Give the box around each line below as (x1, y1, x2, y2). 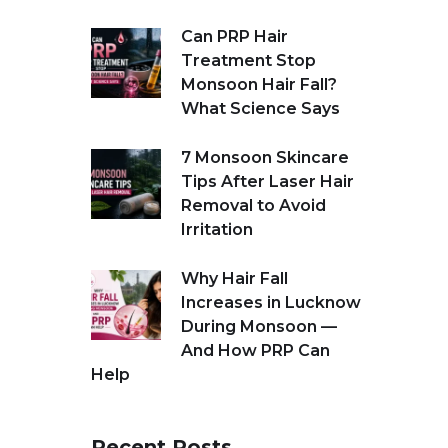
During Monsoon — (181, 317, 337, 336)
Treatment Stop (181, 51, 316, 70)
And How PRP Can (181, 341, 330, 360)
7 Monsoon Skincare (181, 148, 349, 167)
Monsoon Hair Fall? (181, 75, 337, 94)
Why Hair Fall (181, 269, 288, 288)
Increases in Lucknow (181, 293, 361, 312)
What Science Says (181, 99, 340, 118)
